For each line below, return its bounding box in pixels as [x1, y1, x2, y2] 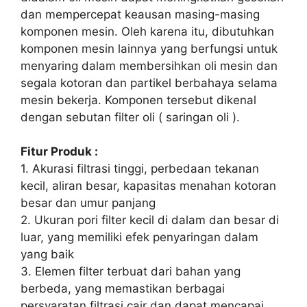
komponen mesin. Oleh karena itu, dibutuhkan [21, 24, 274, 38]
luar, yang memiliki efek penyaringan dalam [21, 230, 258, 244]
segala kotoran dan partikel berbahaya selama [21, 75, 278, 90]
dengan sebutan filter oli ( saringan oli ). [21, 110, 240, 124]
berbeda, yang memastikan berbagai [21, 282, 225, 295]
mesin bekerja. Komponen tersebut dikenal [21, 93, 256, 107]
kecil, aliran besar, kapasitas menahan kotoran [21, 179, 276, 193]
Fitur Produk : [21, 145, 98, 158]
